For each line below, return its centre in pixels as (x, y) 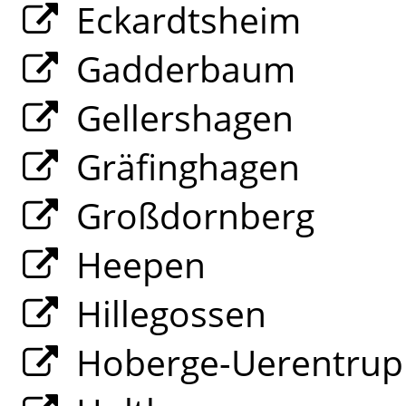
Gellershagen (180, 118)
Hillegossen (166, 314)
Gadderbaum (181, 69)
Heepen (136, 265)
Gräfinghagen (183, 167)
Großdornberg (190, 216)
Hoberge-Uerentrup (235, 363)
